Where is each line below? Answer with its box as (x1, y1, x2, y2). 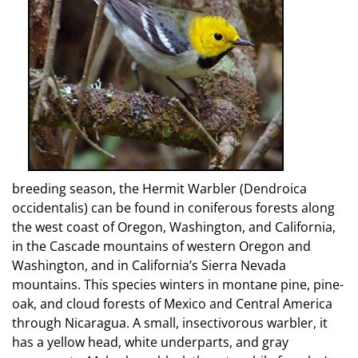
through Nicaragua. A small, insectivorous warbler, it (12, 314, 328, 332)
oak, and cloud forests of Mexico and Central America (12, 295, 332, 313)
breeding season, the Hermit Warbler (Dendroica (12, 180, 307, 198)
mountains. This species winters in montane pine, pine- (12, 276, 344, 294)
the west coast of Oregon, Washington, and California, (12, 218, 336, 237)
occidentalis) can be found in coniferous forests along (12, 199, 335, 217)
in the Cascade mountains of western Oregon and (12, 237, 311, 256)
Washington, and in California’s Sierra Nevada (12, 257, 286, 275)
